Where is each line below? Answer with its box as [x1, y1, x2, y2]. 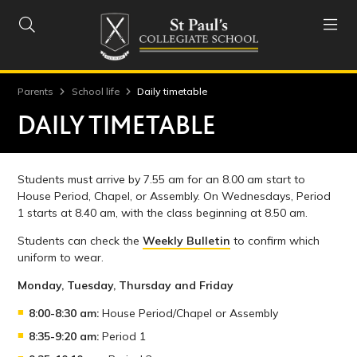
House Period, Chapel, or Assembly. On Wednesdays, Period [18, 188, 331, 203]
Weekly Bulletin [143, 233, 231, 248]
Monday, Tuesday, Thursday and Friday [18, 277, 234, 292]
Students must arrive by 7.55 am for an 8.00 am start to [18, 171, 306, 186]
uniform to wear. [18, 249, 104, 265]
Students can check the [18, 233, 143, 248]
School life [71, 84, 120, 97]
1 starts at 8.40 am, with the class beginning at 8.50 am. [18, 205, 308, 220]
